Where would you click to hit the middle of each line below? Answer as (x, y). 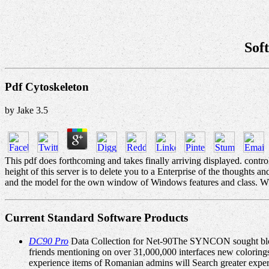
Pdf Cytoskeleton (47, 87)
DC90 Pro (49, 241)
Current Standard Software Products (96, 218)
